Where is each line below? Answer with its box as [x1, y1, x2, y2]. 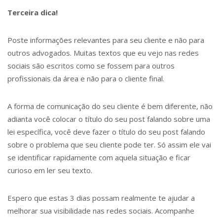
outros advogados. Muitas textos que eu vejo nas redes [7, 48, 199, 58]
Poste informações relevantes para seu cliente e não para [7, 35, 204, 45]
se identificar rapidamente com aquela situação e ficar [7, 152, 190, 162]
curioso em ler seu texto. [7, 165, 92, 175]
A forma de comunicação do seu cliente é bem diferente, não [7, 101, 213, 111]
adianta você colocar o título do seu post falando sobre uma [7, 114, 210, 124]
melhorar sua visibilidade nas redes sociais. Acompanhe [7, 206, 194, 216]
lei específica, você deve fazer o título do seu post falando [7, 127, 205, 137]
